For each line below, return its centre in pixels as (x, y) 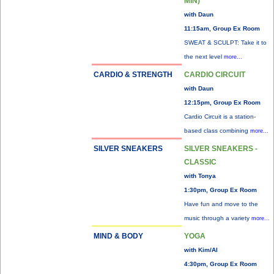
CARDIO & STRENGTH (133, 75)
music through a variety (218, 218)
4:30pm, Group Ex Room (220, 264)
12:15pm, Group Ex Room (222, 102)
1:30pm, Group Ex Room (220, 190)
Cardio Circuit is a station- (220, 117)
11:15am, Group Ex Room (222, 28)
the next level (204, 57)
